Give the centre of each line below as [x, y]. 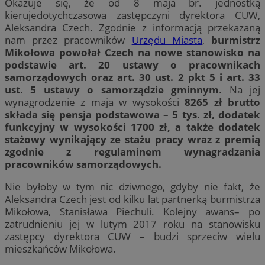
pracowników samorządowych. [85, 164]
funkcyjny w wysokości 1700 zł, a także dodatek [132, 127]
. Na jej [240, 89]
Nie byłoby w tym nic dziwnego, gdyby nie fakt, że [132, 187]
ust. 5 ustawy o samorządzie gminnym [112, 89]
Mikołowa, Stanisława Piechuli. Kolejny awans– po [132, 212]
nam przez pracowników [68, 40]
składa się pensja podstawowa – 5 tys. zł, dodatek [132, 114]
